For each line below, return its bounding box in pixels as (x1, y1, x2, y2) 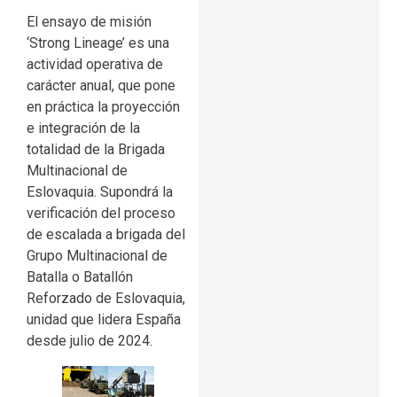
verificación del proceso (27, 205, 175, 222)
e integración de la (27, 120, 140, 137)
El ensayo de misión (27, 13, 152, 31)
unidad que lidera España (27, 311, 181, 329)
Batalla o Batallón (27, 269, 133, 286)
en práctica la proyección (27, 98, 180, 116)
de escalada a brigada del (27, 226, 185, 244)
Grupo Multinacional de (27, 247, 167, 265)
